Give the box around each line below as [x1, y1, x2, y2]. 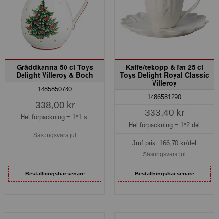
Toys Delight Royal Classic [119, 70, 209, 80]
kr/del [178, 139, 196, 147]
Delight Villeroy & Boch [16, 70, 93, 80]
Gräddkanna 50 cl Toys [16, 62, 93, 72]
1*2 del [180, 121, 200, 129]
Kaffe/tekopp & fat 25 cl [125, 62, 203, 72]
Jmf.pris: [132, 139, 159, 147]
